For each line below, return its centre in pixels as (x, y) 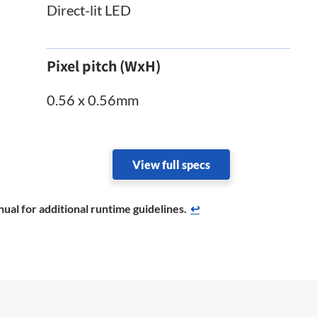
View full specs (171, 164)
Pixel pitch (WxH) (104, 65)
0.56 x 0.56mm (93, 99)
